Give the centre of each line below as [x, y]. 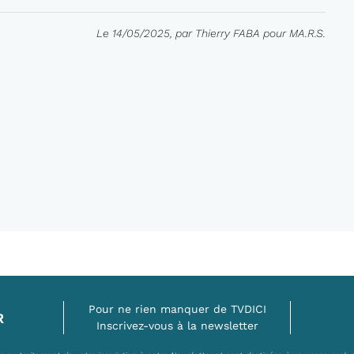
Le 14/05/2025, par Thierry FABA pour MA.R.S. [211, 33]
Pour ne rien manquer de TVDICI [177, 309]
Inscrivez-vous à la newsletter [177, 326]
